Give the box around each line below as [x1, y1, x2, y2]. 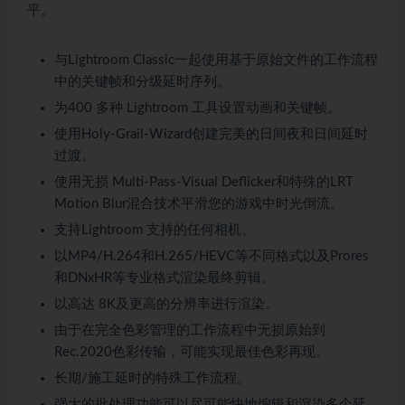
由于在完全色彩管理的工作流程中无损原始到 [54, 324, 325, 338]
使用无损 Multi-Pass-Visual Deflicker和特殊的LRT [54, 175, 353, 190]
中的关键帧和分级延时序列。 [54, 75, 231, 89]
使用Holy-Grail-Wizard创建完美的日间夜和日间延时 [54, 127, 368, 142]
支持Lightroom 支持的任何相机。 [54, 223, 255, 238]
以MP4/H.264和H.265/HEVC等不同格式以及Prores [54, 250, 369, 264]
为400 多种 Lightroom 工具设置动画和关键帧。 [54, 101, 341, 116]
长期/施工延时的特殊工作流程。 [54, 372, 250, 386]
